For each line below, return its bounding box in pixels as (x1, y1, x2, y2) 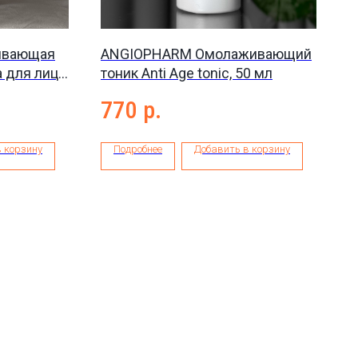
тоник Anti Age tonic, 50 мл (101, 65, 272, 82)
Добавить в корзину (194, 143, 290, 156)
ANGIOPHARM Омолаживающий (101, 46, 312, 62)
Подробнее (113, 143, 162, 156)
